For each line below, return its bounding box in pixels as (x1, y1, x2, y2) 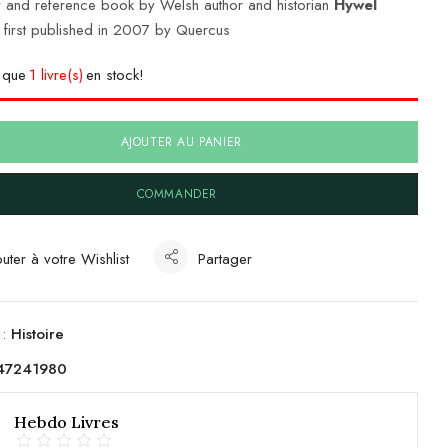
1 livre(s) (29, 63, 84, 86)
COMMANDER (136, 184, 217, 203)
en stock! (86, 63, 145, 86)
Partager (198, 247, 253, 270)
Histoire (11, 322, 65, 345)
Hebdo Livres (14, 412, 120, 433)
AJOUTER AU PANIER (120, 132, 242, 151)
